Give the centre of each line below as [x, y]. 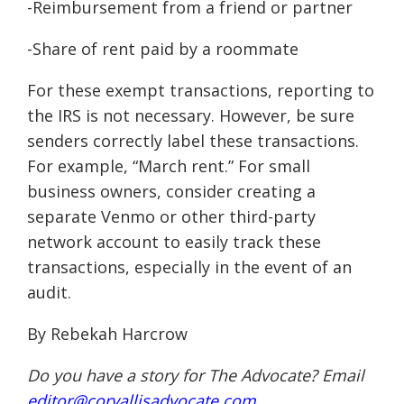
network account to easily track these [174, 242]
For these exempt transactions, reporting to [201, 91]
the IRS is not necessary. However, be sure [191, 116]
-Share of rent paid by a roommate [164, 49]
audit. [50, 293]
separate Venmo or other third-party [171, 217]
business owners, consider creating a [171, 192]
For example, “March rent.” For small [169, 166]
